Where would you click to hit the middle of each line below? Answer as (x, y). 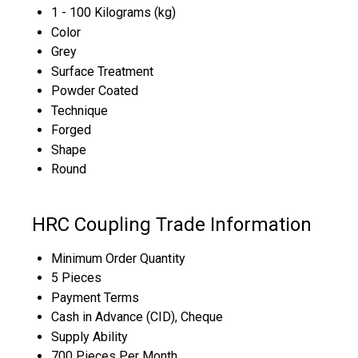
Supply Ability (89, 337)
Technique (80, 110)
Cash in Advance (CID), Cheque (137, 317)
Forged (71, 129)
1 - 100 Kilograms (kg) (113, 12)
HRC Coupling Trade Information (172, 224)
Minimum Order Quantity (118, 259)
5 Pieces (76, 278)
